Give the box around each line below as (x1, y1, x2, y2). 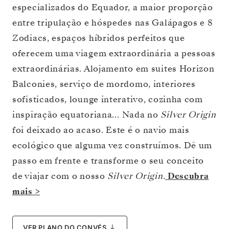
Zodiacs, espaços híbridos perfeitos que (12, 32, 185, 44)
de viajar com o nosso (12, 170, 108, 182)
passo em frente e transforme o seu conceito (12, 154, 204, 167)
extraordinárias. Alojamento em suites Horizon (12, 62, 215, 75)
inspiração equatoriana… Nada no (12, 108, 161, 121)
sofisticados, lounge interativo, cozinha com (12, 93, 203, 105)
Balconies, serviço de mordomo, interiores (12, 78, 196, 90)
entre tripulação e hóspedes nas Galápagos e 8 (12, 16, 213, 29)
